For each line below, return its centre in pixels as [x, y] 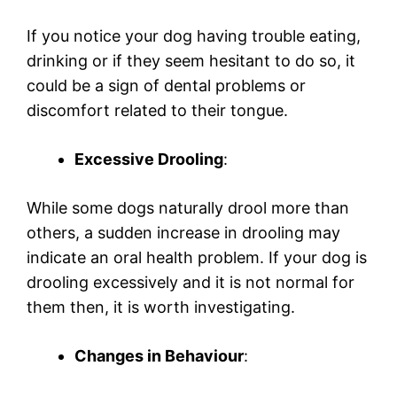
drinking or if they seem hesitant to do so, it [191, 61]
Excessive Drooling [149, 160]
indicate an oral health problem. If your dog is [197, 258]
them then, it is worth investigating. [161, 307]
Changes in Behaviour [159, 356]
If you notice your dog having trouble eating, [194, 36]
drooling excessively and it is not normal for [191, 283]
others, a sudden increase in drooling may [183, 233]
